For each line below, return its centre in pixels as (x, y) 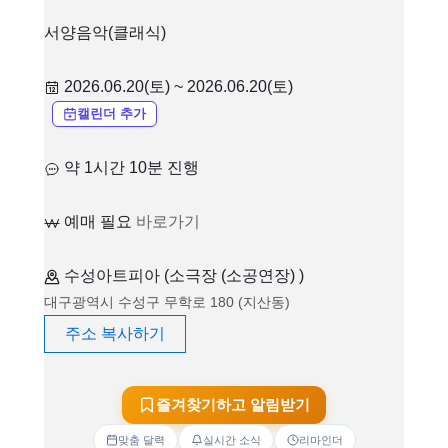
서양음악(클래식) (105, 32)
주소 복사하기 (115, 333)
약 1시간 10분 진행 (131, 167)
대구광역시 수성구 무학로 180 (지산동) (167, 301)
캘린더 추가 (111, 113)
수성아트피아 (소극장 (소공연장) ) (184, 275)
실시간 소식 (231, 439)
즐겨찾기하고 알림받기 (233, 405)
